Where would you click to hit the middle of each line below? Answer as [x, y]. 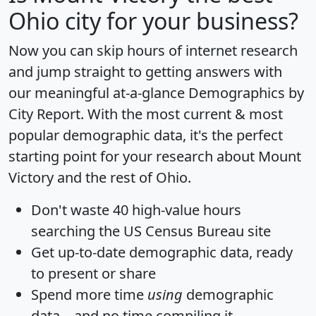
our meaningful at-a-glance [98, 93]
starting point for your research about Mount [155, 157]
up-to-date [92, 253]
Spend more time [89, 295]
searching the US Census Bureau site [151, 231]
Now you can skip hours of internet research [153, 51]
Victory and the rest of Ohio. [100, 178]
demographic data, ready [209, 253]
